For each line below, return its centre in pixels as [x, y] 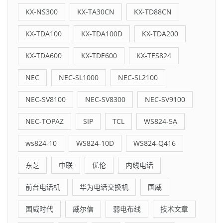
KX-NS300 [42, 11]
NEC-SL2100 [138, 77]
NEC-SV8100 [46, 99]
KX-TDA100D [102, 33]
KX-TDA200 [160, 33]
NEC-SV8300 [105, 99]
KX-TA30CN [96, 11]
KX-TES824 [154, 55]
